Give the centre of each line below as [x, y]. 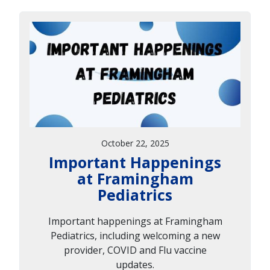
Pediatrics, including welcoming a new [135, 235]
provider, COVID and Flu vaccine [135, 250]
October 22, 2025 [135, 143]
